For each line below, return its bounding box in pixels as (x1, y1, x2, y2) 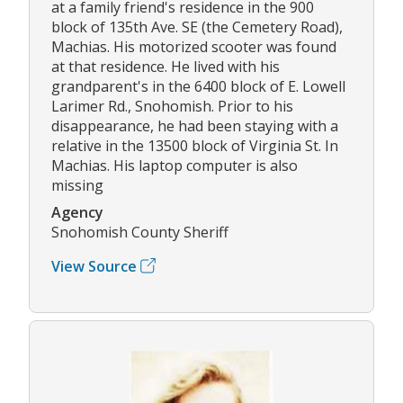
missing (51, 175, 103, 195)
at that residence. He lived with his (51, 56, 280, 76)
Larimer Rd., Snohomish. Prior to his (51, 95, 293, 116)
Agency (51, 201, 103, 222)
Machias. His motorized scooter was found (51, 36, 336, 57)
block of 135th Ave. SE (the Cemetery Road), (51, 16, 343, 37)
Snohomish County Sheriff (51, 221, 228, 242)
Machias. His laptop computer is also (51, 155, 298, 175)
